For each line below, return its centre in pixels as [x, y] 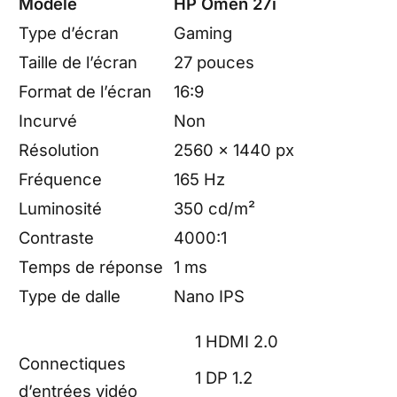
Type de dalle [70, 296]
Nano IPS [209, 296]
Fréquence [60, 179]
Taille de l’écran [78, 62]
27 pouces [214, 62]
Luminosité [60, 208]
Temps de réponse [91, 266]
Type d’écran [69, 32]
